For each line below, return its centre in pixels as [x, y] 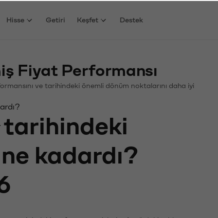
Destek [132, 19]
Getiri [56, 19]
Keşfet [88, 19]
